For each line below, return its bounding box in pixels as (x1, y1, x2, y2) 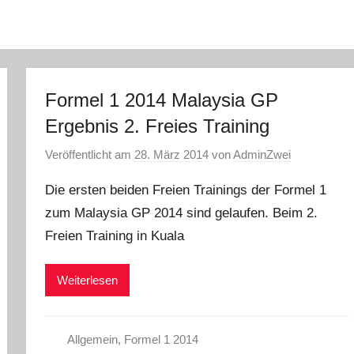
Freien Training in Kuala (45, 228, 185, 243)
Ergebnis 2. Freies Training (45, 115, 270, 137)
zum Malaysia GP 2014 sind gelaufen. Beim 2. (45, 205, 318, 220)
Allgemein (66, 333, 118, 347)
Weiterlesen (57, 273, 119, 287)
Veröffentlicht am (45, 148, 135, 161)
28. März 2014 (134, 148, 209, 161)
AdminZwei (233, 148, 292, 161)
